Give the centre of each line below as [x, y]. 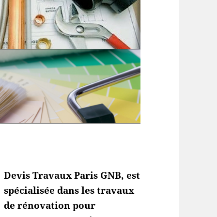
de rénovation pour [50, 205]
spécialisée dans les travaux [69, 190]
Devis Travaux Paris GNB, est [72, 175]
